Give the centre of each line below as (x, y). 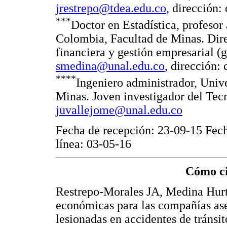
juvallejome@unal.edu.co (119, 110)
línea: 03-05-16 (93, 144)
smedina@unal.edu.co (110, 66)
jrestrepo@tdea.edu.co (111, 8)
